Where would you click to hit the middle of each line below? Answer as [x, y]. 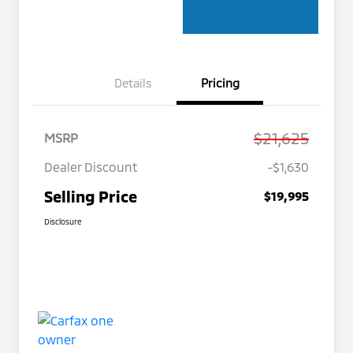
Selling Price [91, 197]
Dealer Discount [91, 167]
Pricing [220, 83]
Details [133, 83]
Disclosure [63, 222]
